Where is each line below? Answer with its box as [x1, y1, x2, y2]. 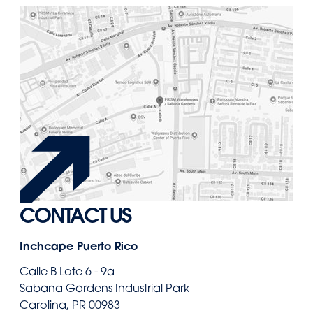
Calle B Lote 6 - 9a [20, 264, 115, 279]
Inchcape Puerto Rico [20, 238, 138, 254]
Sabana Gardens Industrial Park [20, 281, 189, 296]
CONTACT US [20, 201, 131, 228]
